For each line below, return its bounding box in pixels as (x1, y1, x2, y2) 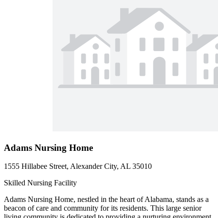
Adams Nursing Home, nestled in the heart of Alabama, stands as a (4, 195, 209, 204)
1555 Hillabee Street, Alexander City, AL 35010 (4, 162, 152, 171)
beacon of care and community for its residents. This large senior (4, 204, 201, 213)
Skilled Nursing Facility (4, 179, 77, 187)
